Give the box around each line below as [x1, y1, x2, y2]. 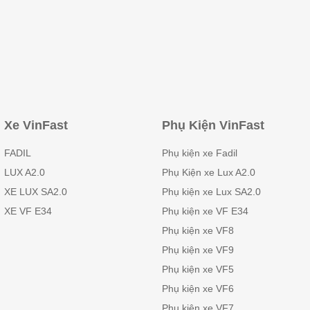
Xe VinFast [4, 118, 68, 133]
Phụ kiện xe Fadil [162, 147, 237, 159]
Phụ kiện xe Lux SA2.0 [162, 186, 261, 198]
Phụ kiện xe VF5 [162, 264, 234, 275]
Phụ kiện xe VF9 [162, 244, 234, 256]
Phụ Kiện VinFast [162, 118, 264, 133]
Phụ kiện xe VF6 [162, 283, 234, 295]
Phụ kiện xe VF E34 [162, 206, 248, 217]
